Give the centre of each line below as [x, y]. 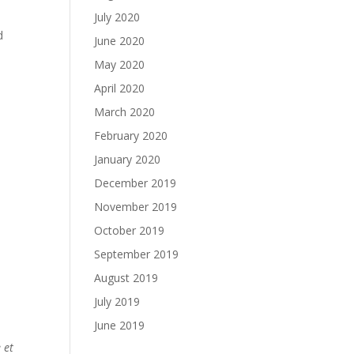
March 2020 [125, 112]
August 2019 [126, 278]
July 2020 [117, 17]
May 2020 [120, 64]
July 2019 [117, 301]
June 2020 [120, 41]
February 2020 [131, 136]
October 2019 [130, 230]
